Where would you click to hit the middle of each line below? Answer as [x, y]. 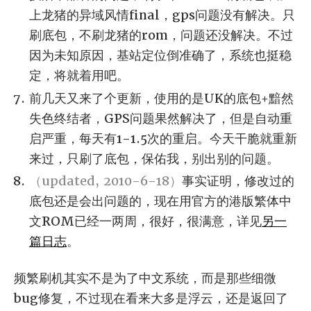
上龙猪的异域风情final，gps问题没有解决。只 [162, 15]
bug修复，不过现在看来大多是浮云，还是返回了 [151, 299]
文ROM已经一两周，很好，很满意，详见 [145, 221]
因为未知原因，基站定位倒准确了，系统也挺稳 [160, 56]
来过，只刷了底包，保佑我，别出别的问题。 [154, 158]
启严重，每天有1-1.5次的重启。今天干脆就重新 [163, 138]
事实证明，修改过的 [238, 181]
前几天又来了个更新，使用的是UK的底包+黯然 [161, 98]
